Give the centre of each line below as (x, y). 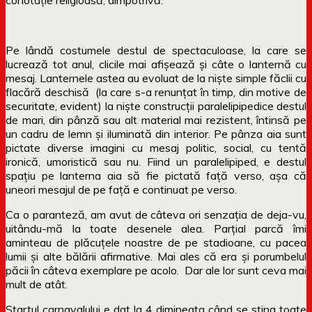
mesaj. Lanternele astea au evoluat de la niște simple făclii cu (156, 78)
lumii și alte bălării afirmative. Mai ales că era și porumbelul (156, 256)
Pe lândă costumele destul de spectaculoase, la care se (156, 50)
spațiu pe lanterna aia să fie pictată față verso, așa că (156, 175)
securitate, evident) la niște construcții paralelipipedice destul (156, 106)
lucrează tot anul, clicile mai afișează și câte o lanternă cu (156, 64)
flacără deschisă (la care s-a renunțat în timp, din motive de (156, 92)
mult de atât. (37, 284)
